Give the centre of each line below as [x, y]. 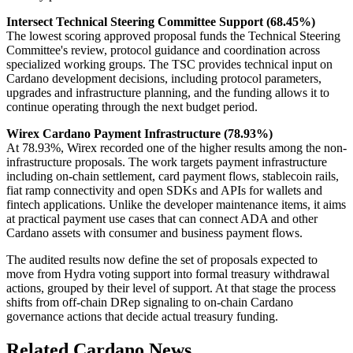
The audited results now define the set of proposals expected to [162, 260]
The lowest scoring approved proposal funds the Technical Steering [173, 36]
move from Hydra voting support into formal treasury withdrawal [168, 274]
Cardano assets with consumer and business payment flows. [154, 233]
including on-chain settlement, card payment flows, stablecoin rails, [173, 176]
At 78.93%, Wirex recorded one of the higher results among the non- [176, 148]
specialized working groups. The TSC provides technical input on [169, 65]
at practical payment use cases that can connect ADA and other [162, 219]
